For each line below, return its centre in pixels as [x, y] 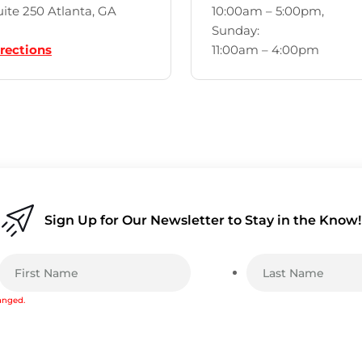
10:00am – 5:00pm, [268, 11]
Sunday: [236, 31]
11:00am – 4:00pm [265, 50]
